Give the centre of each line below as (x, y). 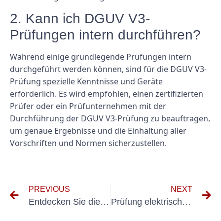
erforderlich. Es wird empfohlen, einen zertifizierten (107, 93)
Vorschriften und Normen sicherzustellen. (88, 143)
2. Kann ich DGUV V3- (80, 18)
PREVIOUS (49, 189)
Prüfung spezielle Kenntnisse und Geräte (86, 81)
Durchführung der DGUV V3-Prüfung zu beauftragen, (110, 118)
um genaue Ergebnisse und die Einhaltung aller (98, 130)
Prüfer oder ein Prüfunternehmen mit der (88, 106)
